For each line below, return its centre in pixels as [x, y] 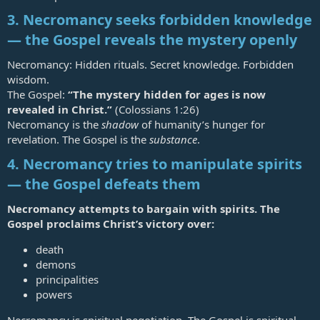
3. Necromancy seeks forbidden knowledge [160, 20]
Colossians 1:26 [157, 110]
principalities [67, 280]
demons [56, 265]
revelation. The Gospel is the [78, 140]
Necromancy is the [54, 125]
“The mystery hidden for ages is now [167, 95]
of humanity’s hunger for [202, 125]
